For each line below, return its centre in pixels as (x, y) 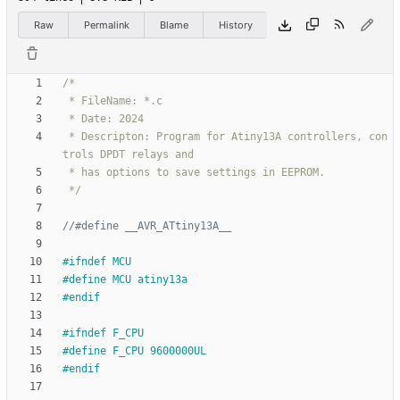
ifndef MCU (100, 262)
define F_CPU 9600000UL (137, 351)
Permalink (106, 25)
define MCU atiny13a (128, 280)
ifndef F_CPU (106, 333)
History (235, 25)
